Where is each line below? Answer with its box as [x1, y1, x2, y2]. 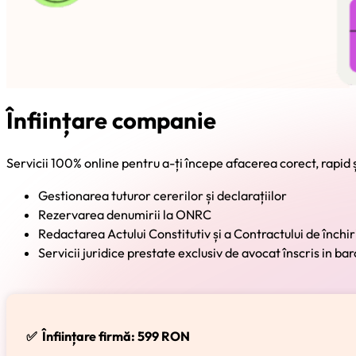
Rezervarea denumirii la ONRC [38, 206, 211, 222]
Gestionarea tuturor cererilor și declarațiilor [38, 187, 287, 203]
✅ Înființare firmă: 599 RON [25, 327, 190, 344]
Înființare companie [6, 106, 216, 136]
